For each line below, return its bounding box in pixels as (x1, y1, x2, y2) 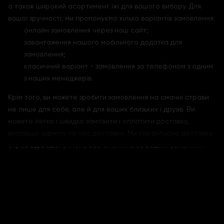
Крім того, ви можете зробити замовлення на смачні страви (8, 93, 209, 101)
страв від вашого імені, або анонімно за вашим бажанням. (8, 141, 204, 149)
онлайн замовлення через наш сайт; (24, 26, 148, 34)
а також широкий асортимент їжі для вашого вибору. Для (8, 2, 201, 10)
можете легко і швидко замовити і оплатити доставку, (8, 117, 188, 125)
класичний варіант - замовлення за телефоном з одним (24, 62, 213, 70)
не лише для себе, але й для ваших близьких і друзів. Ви (8, 105, 195, 113)
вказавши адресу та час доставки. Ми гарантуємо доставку (8, 129, 212, 137)
